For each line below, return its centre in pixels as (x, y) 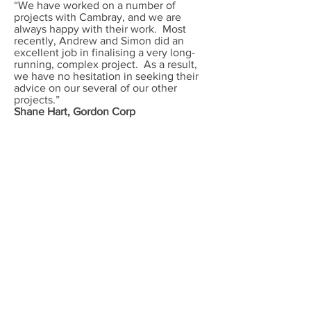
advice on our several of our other (95, 88)
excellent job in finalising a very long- (104, 52)
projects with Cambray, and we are (98, 17)
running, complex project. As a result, (106, 64)
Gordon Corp (104, 111)
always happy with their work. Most (100, 29)
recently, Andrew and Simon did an (99, 41)
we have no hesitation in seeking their (106, 76)
